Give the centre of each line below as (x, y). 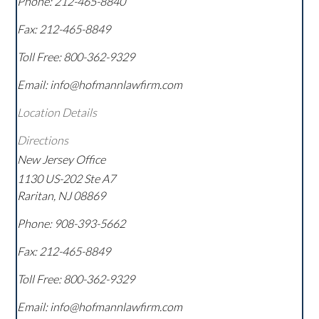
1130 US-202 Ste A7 (67, 179)
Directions (43, 140)
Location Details (57, 113)
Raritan (36, 196)
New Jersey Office (62, 159)
